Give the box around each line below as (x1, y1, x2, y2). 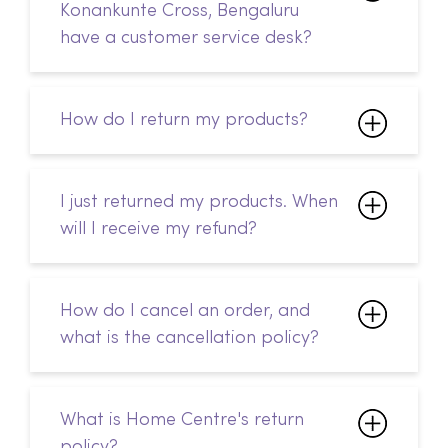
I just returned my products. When (60, 193, 338, 211)
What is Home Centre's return (60, 411, 304, 429)
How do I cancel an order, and (60, 302, 310, 320)
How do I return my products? (60, 111, 308, 129)
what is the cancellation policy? (60, 329, 319, 347)
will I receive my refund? (60, 220, 257, 238)
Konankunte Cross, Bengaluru (60, 2, 299, 20)
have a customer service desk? (60, 29, 312, 47)
